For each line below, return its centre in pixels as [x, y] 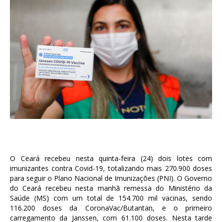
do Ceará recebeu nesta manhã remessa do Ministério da [111, 188]
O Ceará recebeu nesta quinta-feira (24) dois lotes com [111, 158]
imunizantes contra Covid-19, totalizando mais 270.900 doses [111, 168]
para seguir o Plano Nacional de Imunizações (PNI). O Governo [111, 178]
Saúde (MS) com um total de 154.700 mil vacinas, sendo [111, 198]
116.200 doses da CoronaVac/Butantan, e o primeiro [111, 208]
